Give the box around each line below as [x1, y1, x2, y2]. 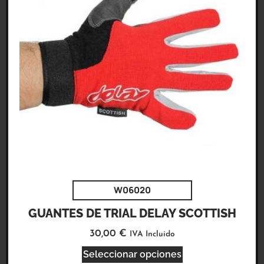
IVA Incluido [129, 230, 175, 239]
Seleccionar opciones [82, 248, 181, 260]
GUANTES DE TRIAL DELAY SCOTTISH [28, 206, 236, 221]
